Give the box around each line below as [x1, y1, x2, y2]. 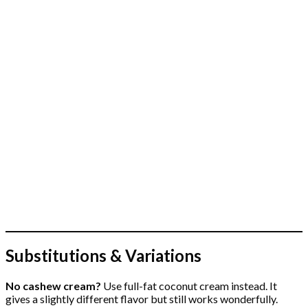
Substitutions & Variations [5, 245, 201, 266]
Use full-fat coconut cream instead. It [101, 279, 277, 293]
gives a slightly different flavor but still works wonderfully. [5, 292, 278, 306]
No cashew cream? [5, 279, 101, 293]
